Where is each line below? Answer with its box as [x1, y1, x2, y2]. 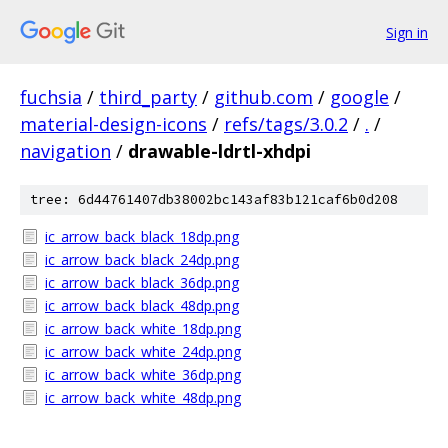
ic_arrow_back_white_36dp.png [45, 365, 241, 384]
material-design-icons [20, 112, 207, 136]
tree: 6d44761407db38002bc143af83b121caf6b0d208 [30, 191, 398, 208]
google [330, 85, 389, 109]
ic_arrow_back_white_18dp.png [45, 319, 241, 338]
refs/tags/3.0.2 [224, 112, 348, 136]
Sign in [386, 22, 428, 42]
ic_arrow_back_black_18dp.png [45, 227, 239, 246]
